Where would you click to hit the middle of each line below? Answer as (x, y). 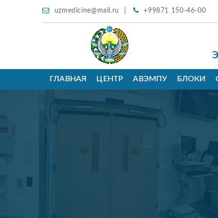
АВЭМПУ (150, 79)
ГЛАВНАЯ (68, 79)
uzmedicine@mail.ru (87, 11)
